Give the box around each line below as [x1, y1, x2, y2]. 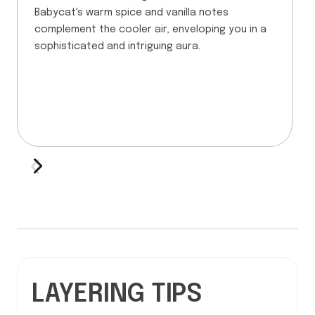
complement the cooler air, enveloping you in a [34, 24, 266, 34]
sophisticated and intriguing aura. [34, 41, 200, 51]
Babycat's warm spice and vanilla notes [34, 7, 229, 18]
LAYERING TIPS [32, 281, 202, 307]
